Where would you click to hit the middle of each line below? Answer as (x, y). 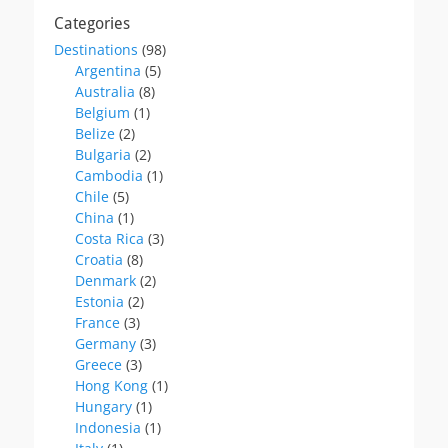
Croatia (99, 259)
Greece (98, 364)
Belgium (102, 112)
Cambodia (109, 175)
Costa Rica (109, 238)
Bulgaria (103, 154)
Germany (105, 343)
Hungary (103, 406)
